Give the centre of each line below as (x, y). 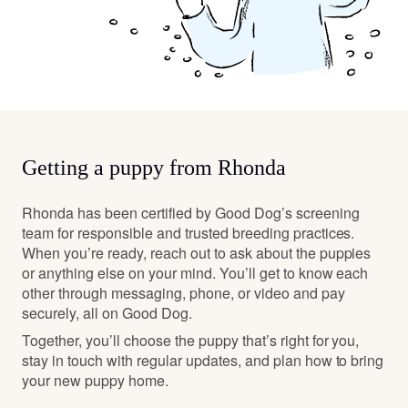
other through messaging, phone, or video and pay (184, 293)
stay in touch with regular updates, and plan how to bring (203, 361)
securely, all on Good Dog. (107, 313)
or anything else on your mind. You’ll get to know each (195, 273)
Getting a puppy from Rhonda (154, 168)
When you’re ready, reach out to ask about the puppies (197, 253)
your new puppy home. (95, 381)
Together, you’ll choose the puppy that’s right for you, (191, 341)
